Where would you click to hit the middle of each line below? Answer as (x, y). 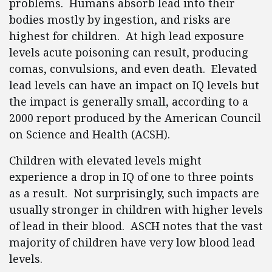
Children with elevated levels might (105, 160)
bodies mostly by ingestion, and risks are (120, 19)
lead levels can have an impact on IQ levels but (134, 85)
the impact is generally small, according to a (129, 101)
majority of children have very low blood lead (132, 242)
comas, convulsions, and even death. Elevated (133, 69)
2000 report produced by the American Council (135, 118)
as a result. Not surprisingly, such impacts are (134, 193)
